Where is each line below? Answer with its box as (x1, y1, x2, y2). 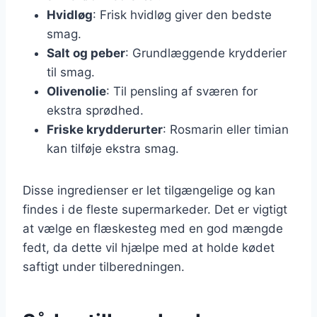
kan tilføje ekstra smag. (47, 141, 179, 156)
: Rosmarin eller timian (163, 122, 289, 137)
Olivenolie (47, 83, 106, 98)
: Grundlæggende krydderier (125, 45, 287, 60)
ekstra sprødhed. (47, 103, 144, 117)
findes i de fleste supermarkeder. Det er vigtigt (23, 202, 287, 217)
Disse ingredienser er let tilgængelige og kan (23, 183, 275, 197)
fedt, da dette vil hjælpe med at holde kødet (23, 240, 275, 255)
